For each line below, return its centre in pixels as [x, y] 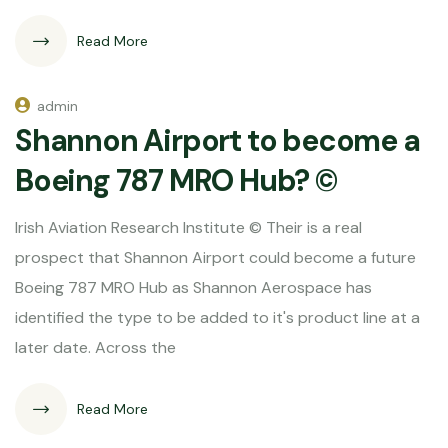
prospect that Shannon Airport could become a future [215, 257]
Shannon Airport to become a [217, 140]
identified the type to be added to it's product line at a [217, 317]
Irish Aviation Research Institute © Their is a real [188, 227]
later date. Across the [95, 347]
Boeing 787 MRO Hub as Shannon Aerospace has [193, 287]
